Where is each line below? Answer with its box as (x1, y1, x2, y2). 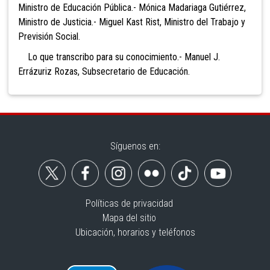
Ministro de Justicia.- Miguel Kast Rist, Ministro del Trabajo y (18, 16, 245, 28)
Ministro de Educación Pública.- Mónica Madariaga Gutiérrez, (18, 2, 246, 14)
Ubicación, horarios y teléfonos (75, 227, 195, 239)
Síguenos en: (110, 140, 160, 152)
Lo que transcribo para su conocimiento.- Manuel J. (18, 51, 220, 63)
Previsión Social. (18, 31, 80, 43)
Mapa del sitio (102, 212, 156, 224)
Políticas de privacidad (85, 198, 173, 210)
